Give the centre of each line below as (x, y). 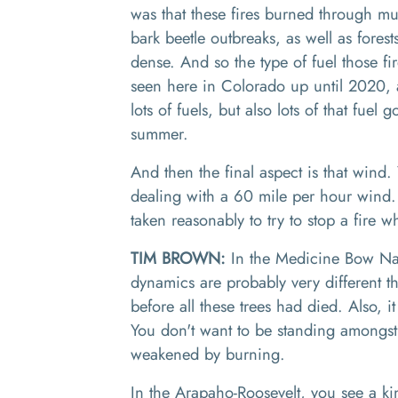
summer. (162, 134)
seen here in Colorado (208, 86)
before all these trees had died (234, 306)
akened (177, 354)
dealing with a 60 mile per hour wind (261, 196)
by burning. (247, 354)
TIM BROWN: (181, 258)
